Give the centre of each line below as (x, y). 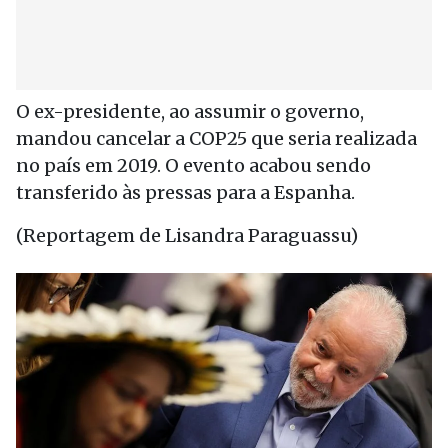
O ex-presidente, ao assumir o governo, (190, 111)
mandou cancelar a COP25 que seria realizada (216, 138)
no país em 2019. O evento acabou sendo (193, 165)
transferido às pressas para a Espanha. (185, 192)
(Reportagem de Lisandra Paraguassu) (187, 235)
